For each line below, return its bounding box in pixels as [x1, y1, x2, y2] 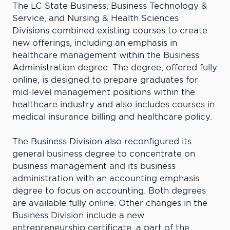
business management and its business [12, 161, 176, 171]
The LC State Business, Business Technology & [12, 1, 207, 11]
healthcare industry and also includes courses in [12, 100, 215, 110]
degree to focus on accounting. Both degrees [12, 186, 206, 196]
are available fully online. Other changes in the [12, 198, 207, 208]
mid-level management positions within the [12, 87, 195, 98]
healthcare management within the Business [12, 50, 199, 61]
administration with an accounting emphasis [12, 174, 199, 184]
